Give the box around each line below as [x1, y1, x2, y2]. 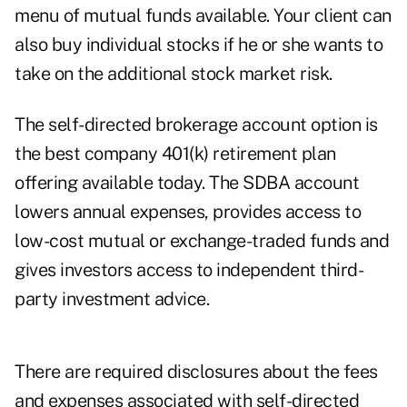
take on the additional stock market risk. [15, 63, 333, 85]
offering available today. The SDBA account [15, 172, 359, 194]
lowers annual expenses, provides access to [15, 201, 361, 223]
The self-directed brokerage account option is [15, 114, 378, 136]
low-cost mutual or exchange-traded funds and [15, 230, 389, 253]
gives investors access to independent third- [15, 259, 363, 282]
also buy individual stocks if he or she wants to [15, 34, 382, 56]
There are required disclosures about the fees [15, 361, 378, 383]
